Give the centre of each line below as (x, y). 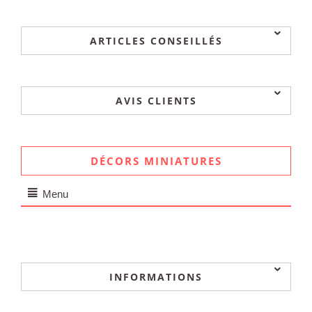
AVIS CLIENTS (156, 101)
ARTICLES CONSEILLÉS (156, 41)
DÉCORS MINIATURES (156, 161)
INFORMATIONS (156, 277)
